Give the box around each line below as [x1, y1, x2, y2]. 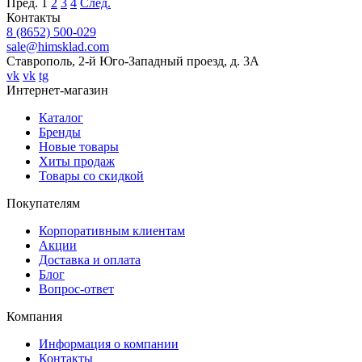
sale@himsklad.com [6, 39, 109, 53]
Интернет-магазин [6, 82, 108, 97]
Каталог [39, 110, 83, 124]
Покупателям [6, 196, 80, 210]
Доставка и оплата [39, 252, 141, 267]
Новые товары [39, 139, 119, 154]
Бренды [39, 124, 81, 139]
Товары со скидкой [39, 168, 144, 183]
